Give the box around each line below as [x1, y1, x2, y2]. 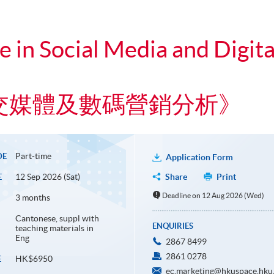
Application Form [165, 152, 233, 163]
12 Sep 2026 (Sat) [15, 172, 80, 182]
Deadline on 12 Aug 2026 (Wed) [162, 191, 265, 200]
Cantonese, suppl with [15, 213, 99, 224]
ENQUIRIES [152, 221, 193, 231]
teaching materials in [15, 223, 94, 234]
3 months [15, 193, 50, 203]
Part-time [15, 151, 51, 161]
